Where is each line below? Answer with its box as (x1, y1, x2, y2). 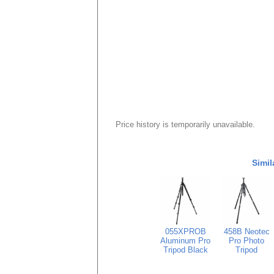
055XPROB (165, 226, 206, 236)
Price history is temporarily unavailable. (115, 120, 255, 129)
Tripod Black (163, 245, 208, 254)
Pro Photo (229, 235, 264, 245)
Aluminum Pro (160, 235, 210, 245)
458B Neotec (223, 226, 270, 236)
